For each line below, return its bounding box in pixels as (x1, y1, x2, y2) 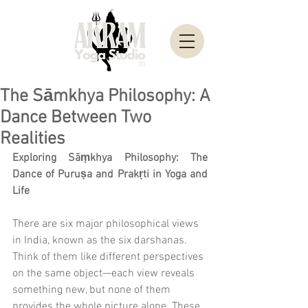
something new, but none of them (12, 283, 173, 297)
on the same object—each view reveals (12, 267, 197, 280)
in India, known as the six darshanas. (12, 234, 190, 247)
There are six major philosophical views (12, 217, 201, 231)
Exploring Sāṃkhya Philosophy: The (12, 151, 208, 165)
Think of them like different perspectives (12, 250, 206, 264)
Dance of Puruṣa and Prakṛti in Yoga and (12, 168, 208, 181)
